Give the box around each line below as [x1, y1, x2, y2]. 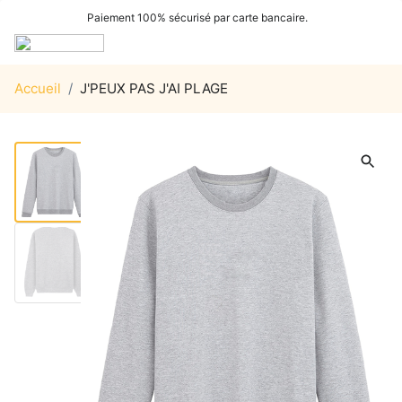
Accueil [14, 80, 61, 97]
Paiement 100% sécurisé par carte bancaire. [87, 11, 308, 24]
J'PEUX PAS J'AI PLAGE [80, 80, 228, 97]
